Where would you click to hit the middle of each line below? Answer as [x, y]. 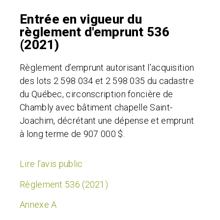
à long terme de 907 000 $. [72, 134]
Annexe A [38, 204]
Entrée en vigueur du [81, 19]
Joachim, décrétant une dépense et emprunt [107, 120]
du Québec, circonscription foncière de [96, 94]
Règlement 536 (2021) [64, 184]
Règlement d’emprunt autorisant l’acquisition [107, 67]
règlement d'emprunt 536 [95, 32]
